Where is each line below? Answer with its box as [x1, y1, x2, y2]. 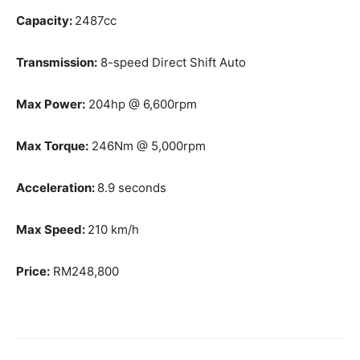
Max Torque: [16, 137, 88, 153]
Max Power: [16, 96, 85, 112]
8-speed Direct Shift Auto [97, 54, 246, 70]
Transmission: [16, 54, 97, 70]
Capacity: [16, 12, 75, 28]
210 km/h [88, 221, 139, 237]
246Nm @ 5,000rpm [88, 137, 206, 153]
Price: [16, 263, 50, 279]
